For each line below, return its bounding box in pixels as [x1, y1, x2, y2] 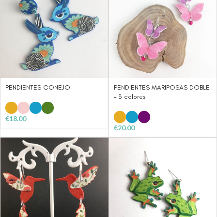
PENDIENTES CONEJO [5, 83, 70, 92]
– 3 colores [113, 92, 146, 101]
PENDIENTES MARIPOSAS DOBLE [113, 83, 210, 92]
